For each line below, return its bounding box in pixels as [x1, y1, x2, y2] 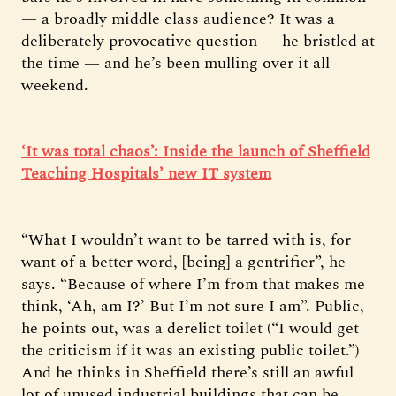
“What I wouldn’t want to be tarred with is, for [21, 228, 351, 252]
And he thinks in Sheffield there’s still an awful [21, 361, 354, 385]
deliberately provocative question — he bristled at [21, 29, 375, 53]
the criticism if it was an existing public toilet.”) [21, 339, 360, 362]
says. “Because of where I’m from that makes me [21, 272, 365, 296]
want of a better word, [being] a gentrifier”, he [21, 250, 346, 274]
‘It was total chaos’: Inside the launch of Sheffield [21, 140, 370, 164]
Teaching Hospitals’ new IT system [21, 162, 271, 186]
